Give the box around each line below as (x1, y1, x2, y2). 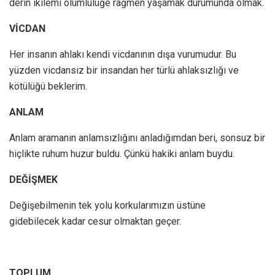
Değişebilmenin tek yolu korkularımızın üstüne (9, 199, 206, 212)
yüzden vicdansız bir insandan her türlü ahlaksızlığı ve (9, 64, 239, 77)
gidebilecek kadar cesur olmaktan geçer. (9, 215, 181, 228)
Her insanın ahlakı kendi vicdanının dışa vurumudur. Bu (9, 48, 236, 61)
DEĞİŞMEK (9, 174, 58, 186)
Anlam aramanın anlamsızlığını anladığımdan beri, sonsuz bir (9, 132, 265, 144)
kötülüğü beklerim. (9, 80, 87, 93)
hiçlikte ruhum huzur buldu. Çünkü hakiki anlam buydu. (9, 148, 234, 160)
